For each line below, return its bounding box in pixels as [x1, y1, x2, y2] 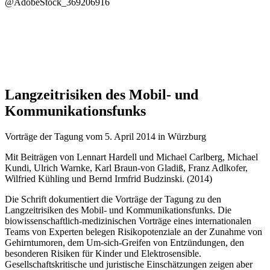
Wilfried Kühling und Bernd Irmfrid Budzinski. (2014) [5, 174, 212, 184]
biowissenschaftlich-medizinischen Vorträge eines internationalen [5, 216, 251, 227]
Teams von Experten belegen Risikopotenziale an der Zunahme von [5, 227, 262, 237]
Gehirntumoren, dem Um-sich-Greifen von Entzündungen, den [5, 237, 244, 248]
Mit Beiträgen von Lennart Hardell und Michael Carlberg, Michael [5, 152, 258, 163]
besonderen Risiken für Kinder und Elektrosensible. [5, 248, 201, 259]
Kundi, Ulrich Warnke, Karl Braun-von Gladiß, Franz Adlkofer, [5, 163, 248, 174]
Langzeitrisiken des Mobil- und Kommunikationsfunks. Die [5, 205, 231, 216]
